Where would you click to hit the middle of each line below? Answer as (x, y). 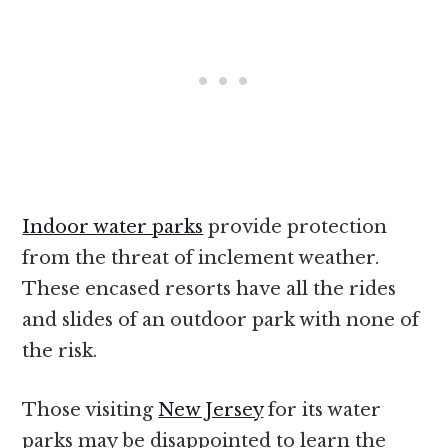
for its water (322, 409)
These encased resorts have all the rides (209, 288)
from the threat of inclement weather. (201, 257)
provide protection (295, 226)
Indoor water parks (113, 226)
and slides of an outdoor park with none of (221, 319)
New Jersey (211, 409)
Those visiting (90, 409)
